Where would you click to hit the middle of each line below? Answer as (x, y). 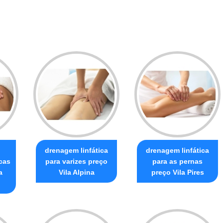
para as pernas (177, 161)
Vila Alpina (76, 172)
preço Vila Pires (177, 172)
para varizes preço (76, 161)
